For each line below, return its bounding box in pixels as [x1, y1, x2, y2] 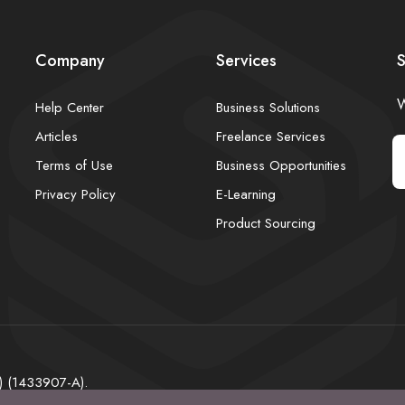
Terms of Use [35, 155, 113, 175]
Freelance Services [216, 127, 325, 146]
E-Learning [216, 184, 276, 204]
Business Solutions [216, 98, 320, 118]
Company [35, 49, 105, 72]
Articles [35, 127, 78, 146]
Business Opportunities [216, 155, 346, 175]
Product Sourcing [216, 213, 316, 233]
